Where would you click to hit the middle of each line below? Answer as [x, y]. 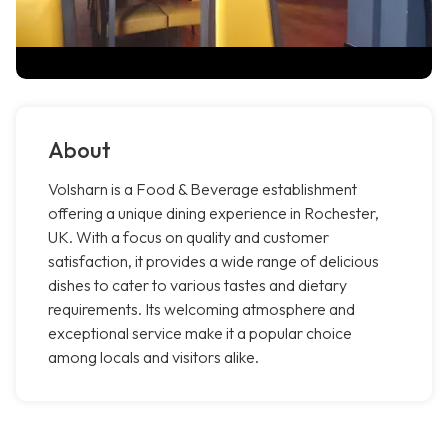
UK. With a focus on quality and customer [188, 237]
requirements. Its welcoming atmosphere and [201, 309]
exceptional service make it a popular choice [200, 333]
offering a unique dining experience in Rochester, [213, 213]
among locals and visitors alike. [153, 357]
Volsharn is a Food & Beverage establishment [202, 189]
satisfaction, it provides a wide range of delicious [213, 261]
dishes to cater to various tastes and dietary [197, 285]
